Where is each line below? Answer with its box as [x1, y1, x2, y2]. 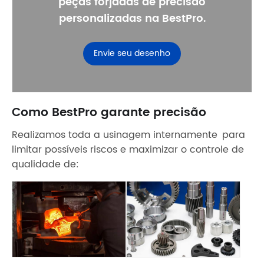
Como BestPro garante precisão [12, 103, 206, 123]
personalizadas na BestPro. [58, 10, 206, 28]
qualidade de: [12, 157, 79, 173]
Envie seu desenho [94, 47, 170, 61]
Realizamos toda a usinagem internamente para [12, 127, 245, 143]
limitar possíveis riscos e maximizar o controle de [12, 142, 244, 158]
